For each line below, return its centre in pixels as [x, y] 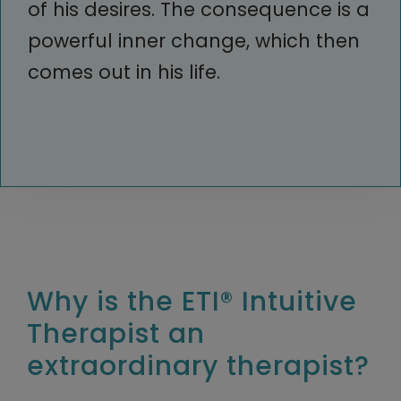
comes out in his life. [124, 72]
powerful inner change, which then [194, 40]
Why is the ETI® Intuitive [192, 301]
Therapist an [116, 333]
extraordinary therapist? [198, 366]
